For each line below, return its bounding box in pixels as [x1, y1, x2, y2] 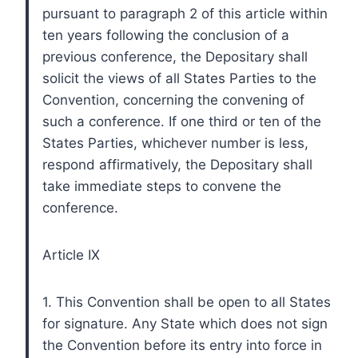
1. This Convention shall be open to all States [42, 293, 331, 310]
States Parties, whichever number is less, [42, 134, 308, 151]
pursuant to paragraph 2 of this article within [42, 5, 328, 22]
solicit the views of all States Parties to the [42, 70, 316, 86]
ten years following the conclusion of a [42, 26, 289, 43]
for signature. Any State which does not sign [42, 315, 328, 332]
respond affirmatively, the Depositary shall [42, 156, 312, 173]
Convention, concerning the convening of [42, 91, 304, 108]
